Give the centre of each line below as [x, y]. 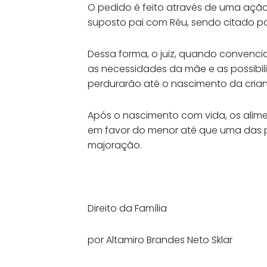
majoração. [115, 145]
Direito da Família [127, 208]
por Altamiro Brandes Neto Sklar [160, 240]
